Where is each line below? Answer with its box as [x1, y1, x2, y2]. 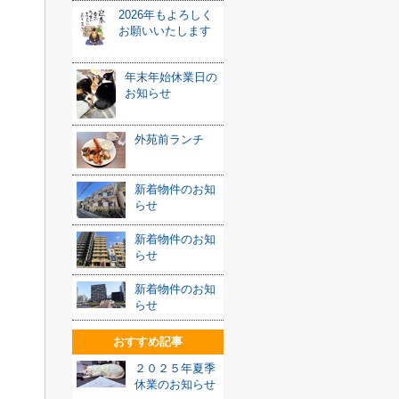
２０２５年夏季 [134, 362, 216, 375]
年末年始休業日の [125, 70, 217, 84]
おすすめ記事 [113, 335, 183, 348]
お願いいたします [118, 24, 211, 37]
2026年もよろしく [118, 8, 213, 21]
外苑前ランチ [134, 133, 204, 146]
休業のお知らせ [134, 378, 216, 391]
